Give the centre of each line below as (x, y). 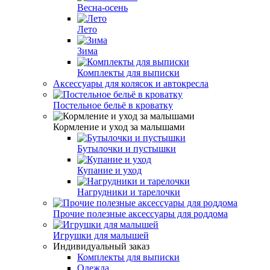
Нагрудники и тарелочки (129, 192)
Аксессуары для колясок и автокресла (131, 83)
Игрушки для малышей (101, 235)
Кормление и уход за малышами (119, 127)
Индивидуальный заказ (101, 246)
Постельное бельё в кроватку (113, 105)
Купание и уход (109, 170)
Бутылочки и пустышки (127, 148)
